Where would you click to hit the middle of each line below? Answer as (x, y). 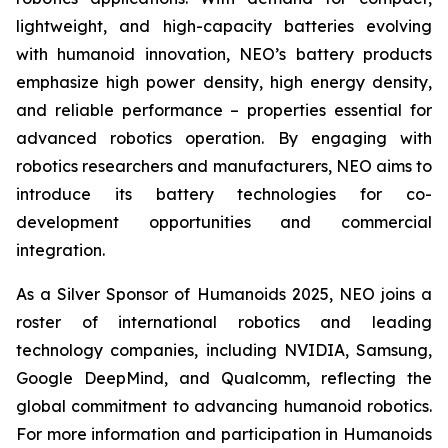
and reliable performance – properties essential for (224, 110)
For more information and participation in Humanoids (224, 434)
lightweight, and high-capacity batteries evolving (224, 26)
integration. (60, 250)
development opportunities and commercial (224, 222)
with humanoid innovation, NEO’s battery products (224, 54)
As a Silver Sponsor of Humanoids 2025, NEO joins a (224, 294)
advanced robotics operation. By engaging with (224, 138)
